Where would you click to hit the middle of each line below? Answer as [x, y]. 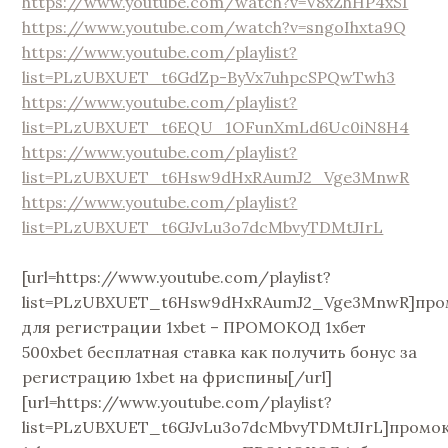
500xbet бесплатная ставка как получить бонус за [220, 352]
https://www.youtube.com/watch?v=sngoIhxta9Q [214, 26]
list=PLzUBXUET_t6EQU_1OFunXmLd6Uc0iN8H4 [216, 126]
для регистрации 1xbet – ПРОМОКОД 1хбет [194, 327]
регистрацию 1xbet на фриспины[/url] [177, 377]
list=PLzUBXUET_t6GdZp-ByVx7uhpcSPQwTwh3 [209, 76]
